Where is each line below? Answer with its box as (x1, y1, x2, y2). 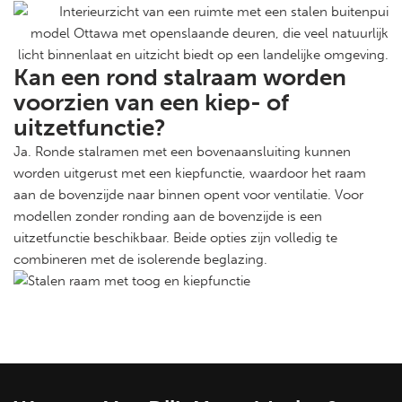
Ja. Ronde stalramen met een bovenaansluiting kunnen (13, 143, 351, 160)
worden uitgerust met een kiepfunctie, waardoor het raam (13, 164, 366, 181)
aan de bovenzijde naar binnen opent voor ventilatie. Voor (13, 186, 363, 203)
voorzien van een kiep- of (13, 88, 289, 117)
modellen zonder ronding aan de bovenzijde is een (13, 207, 322, 224)
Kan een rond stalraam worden (13, 63, 346, 92)
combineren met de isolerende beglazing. (13, 250, 267, 267)
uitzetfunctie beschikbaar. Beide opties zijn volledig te (13, 229, 337, 246)
